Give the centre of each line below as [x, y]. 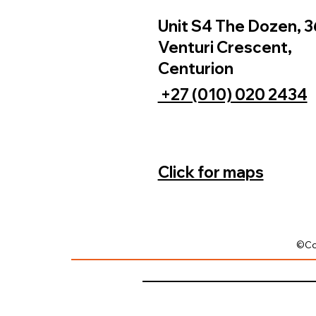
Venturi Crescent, [225, 47]
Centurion [195, 68]
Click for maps [211, 172]
